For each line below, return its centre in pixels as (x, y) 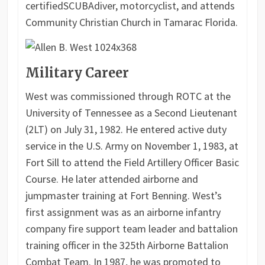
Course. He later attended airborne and (112, 179)
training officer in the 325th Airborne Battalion (127, 245)
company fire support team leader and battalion (131, 229)
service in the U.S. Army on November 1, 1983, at (132, 146)
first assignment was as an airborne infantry (123, 212)
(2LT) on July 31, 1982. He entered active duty (126, 130)
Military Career (77, 73)
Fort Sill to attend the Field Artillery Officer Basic (132, 163)
